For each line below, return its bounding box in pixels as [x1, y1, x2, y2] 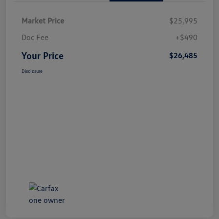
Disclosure [22, 68, 43, 74]
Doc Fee [22, 32, 48, 43]
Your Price [22, 49, 64, 62]
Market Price [22, 16, 64, 26]
